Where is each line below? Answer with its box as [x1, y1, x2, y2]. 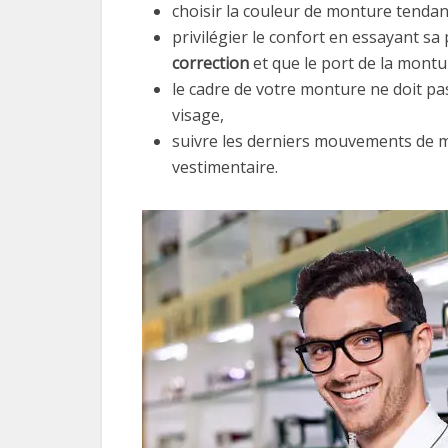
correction [172, 52, 249, 74]
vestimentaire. [172, 156, 278, 178]
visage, [172, 104, 224, 126]
